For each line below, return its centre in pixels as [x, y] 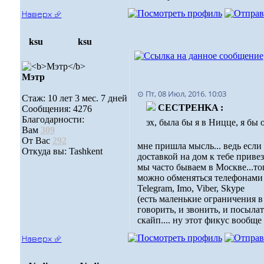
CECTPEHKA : [190, 108]
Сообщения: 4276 [57, 109]
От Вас [37, 141]
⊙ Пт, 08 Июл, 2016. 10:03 [181, 94]
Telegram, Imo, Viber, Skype [191, 188]
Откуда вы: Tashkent [62, 151]
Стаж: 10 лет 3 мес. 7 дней [74, 98]
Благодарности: [53, 119]
